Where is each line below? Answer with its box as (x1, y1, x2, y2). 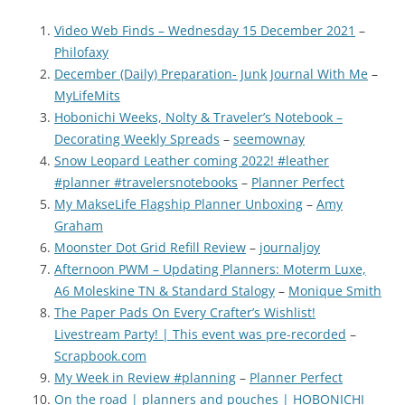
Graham (54, 217, 103, 235)
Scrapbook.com (54, 347, 146, 365)
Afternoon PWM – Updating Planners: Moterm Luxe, (54, 260, 366, 278)
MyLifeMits (54, 87, 120, 105)
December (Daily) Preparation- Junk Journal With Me (54, 65, 368, 83)
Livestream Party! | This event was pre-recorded (54, 325, 346, 344)
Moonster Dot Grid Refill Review (54, 239, 246, 257)
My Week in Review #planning (54, 369, 236, 387)
